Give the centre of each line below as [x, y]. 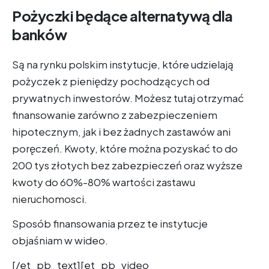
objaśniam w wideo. [60, 240]
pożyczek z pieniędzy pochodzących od [111, 81]
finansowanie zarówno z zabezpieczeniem [115, 115]
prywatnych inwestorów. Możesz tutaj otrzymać [128, 98]
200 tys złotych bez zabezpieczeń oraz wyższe [127, 165]
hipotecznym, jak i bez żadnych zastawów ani [121, 132]
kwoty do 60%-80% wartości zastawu [104, 182]
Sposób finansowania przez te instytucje [110, 223]
